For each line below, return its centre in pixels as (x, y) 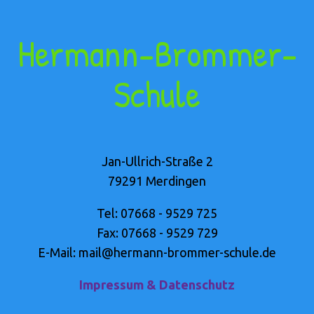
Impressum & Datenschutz (157, 285)
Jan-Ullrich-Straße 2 (157, 162)
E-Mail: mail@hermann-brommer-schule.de (157, 253)
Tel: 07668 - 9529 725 (157, 213)
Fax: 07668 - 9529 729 (157, 233)
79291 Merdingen (157, 181)
